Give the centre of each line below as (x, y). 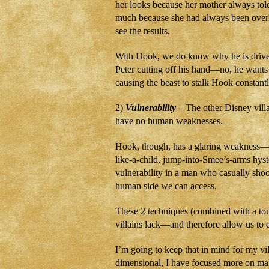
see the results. (143, 31)
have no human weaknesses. (169, 121)
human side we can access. (166, 186)
